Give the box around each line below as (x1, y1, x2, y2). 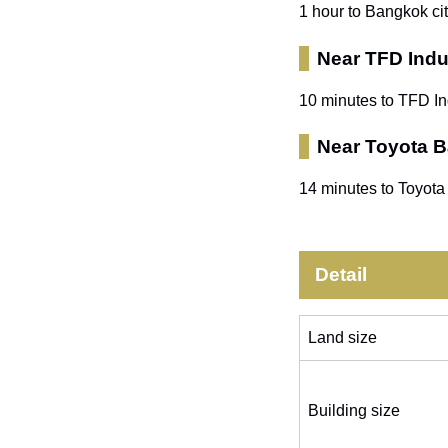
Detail (314, 263, 367, 285)
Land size (307, 328, 377, 346)
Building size (307, 401, 400, 419)
